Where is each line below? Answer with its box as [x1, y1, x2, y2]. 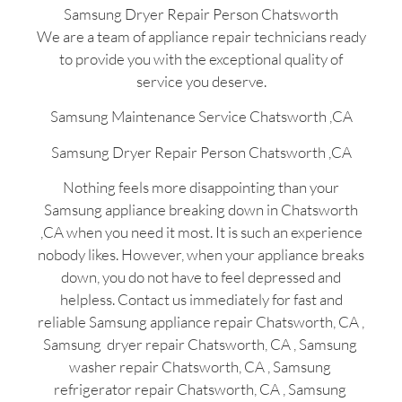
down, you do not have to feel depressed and [61, 267, 341, 287]
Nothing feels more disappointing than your [63, 178, 339, 197]
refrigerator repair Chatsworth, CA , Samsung [53, 380, 349, 399]
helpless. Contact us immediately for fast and [59, 290, 343, 310]
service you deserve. [135, 72, 267, 92]
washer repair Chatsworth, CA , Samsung [68, 357, 334, 377]
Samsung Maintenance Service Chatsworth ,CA [49, 107, 353, 127]
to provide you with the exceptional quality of [59, 49, 343, 69]
